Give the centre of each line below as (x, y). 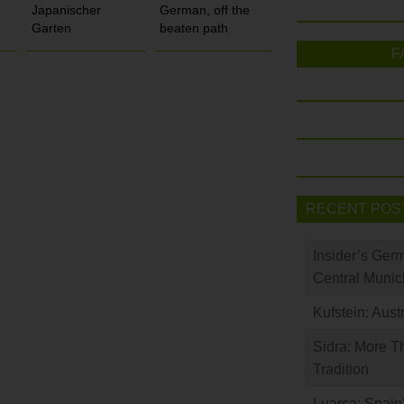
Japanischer (66, 10)
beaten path (194, 28)
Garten (51, 28)
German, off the (205, 10)
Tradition (341, 370)
